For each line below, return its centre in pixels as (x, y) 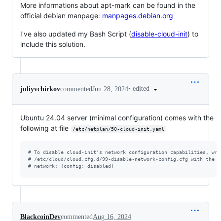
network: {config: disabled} (73, 166)
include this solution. (53, 44)
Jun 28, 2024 (110, 89)
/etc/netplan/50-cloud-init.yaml (118, 129)
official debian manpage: (61, 16)
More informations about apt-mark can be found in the (108, 5)
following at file (45, 128)
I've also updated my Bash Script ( (76, 34)
